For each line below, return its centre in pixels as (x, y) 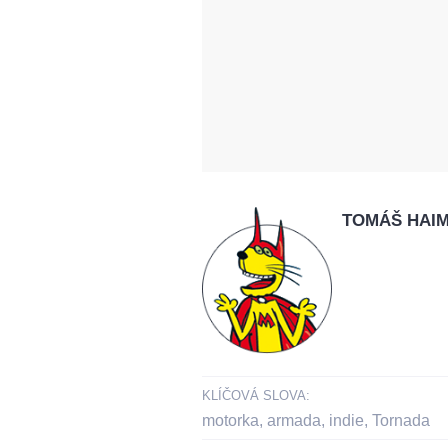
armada (294, 421)
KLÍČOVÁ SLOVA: (256, 396)
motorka (230, 421)
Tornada (401, 421)
